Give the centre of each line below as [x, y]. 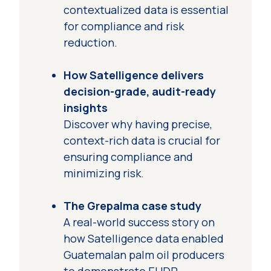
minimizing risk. [104, 173]
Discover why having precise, [138, 124]
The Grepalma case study [132, 206]
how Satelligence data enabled [145, 239]
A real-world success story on [139, 222]
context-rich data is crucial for [142, 141]
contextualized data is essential [146, 10]
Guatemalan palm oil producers [144, 255]
